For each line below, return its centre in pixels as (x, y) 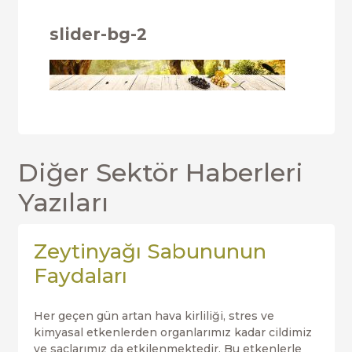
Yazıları (63, 202)
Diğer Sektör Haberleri (160, 172)
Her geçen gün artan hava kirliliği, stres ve (154, 316)
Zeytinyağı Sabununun (150, 251)
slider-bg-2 (98, 34)
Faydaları (80, 276)
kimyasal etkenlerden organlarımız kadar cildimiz (172, 332)
